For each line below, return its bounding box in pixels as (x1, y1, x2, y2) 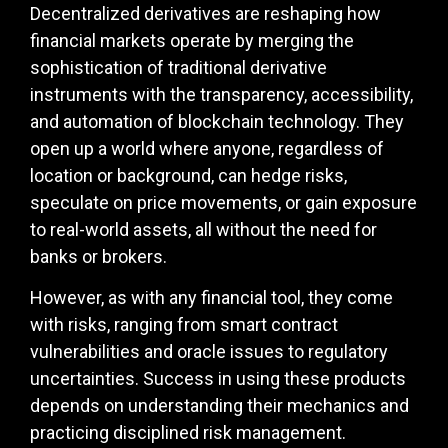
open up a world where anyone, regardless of (30, 138, 384, 160)
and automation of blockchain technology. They (30, 111, 404, 133)
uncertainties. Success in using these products (30, 368, 406, 390)
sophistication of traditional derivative (30, 57, 327, 79)
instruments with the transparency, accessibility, (30, 84, 413, 106)
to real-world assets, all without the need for (30, 219, 377, 241)
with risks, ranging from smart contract (30, 314, 338, 336)
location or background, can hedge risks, (30, 165, 347, 187)
